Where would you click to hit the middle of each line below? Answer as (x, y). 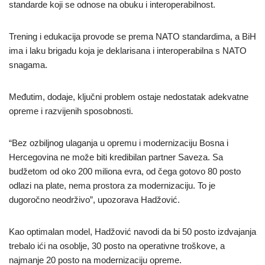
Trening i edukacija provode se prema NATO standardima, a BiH (132, 37)
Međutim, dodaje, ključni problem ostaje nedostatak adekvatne (129, 97)
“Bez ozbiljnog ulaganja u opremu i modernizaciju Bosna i (119, 143)
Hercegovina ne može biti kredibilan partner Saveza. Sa (116, 157)
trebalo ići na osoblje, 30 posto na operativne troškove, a (117, 246)
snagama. (28, 65)
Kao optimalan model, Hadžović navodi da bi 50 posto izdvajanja (132, 232)
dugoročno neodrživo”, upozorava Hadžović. (94, 200)
